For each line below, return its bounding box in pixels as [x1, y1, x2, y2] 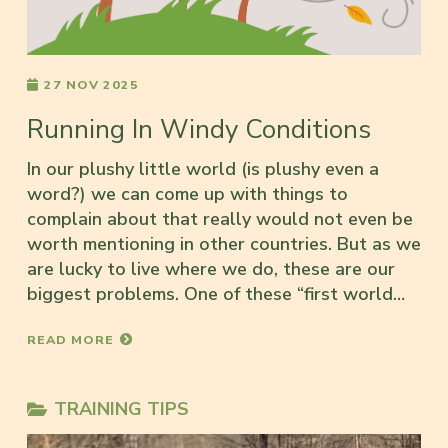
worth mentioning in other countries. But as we [27, 232, 421, 257]
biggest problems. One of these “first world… [27, 282, 405, 307]
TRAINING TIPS [54, 397, 190, 422]
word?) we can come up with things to [27, 182, 348, 207]
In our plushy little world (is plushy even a [27, 157, 379, 182]
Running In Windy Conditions [27, 112, 371, 148]
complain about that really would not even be [27, 207, 413, 232]
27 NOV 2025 [44, 76, 139, 94]
